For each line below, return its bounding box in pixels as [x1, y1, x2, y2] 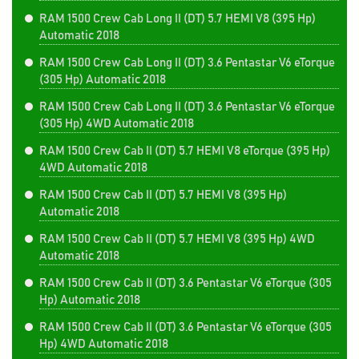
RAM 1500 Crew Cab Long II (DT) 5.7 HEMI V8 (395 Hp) [39, 12, 316, 25]
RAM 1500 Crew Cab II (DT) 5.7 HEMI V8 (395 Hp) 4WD [39, 232, 315, 245]
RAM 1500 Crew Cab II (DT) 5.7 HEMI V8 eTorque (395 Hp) [39, 144, 330, 157]
